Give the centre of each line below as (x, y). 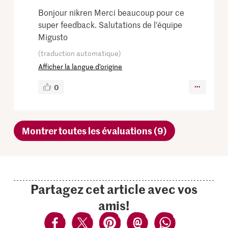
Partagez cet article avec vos (114, 189)
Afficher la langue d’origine (80, 66)
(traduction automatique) (80, 53)
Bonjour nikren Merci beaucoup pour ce (111, 12)
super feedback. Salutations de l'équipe (110, 24)
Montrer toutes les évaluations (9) (95, 130)
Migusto (53, 36)
